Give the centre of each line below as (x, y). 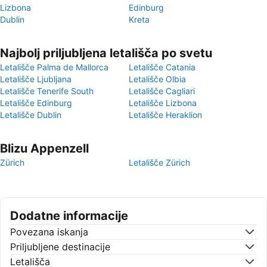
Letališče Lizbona (163, 103)
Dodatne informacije (69, 216)
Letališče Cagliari (162, 91)
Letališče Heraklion (165, 115)
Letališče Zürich (159, 162)
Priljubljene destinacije (60, 247)
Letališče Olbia (157, 79)
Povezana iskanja (49, 232)
